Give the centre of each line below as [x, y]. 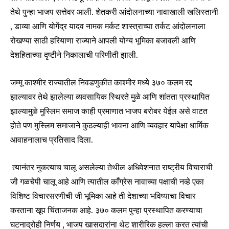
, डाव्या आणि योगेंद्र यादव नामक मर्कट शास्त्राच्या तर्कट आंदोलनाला [108, 26]
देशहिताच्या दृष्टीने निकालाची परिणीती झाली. [74, 55]
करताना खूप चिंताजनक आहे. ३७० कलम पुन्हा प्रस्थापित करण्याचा [106, 210]
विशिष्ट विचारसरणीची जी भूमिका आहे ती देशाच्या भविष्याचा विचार [103, 196]
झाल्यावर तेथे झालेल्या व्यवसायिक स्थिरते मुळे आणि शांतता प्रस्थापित [110, 97]
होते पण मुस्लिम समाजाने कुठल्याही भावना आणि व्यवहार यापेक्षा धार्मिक [109, 125]
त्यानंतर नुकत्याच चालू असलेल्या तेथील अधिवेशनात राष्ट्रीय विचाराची [111, 167]
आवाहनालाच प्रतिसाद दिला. [52, 140]
